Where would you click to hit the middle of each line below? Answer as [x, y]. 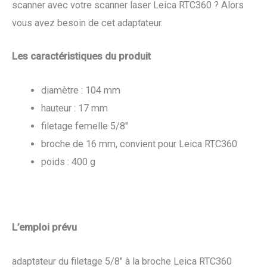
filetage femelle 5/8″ [85, 126]
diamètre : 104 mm [81, 90]
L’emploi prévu [44, 228]
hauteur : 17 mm [75, 108]
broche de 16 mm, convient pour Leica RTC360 [139, 144]
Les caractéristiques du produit [81, 57]
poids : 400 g [69, 162]
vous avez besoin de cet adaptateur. [87, 23]
